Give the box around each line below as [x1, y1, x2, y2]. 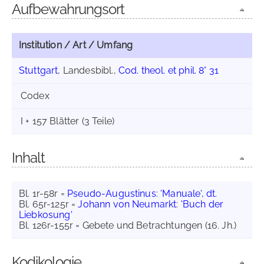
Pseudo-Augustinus [67, 188, 156, 199]
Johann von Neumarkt [78, 199, 177, 210]
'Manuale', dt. [160, 188, 217, 199]
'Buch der [180, 199, 224, 210]
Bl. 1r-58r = [19, 188, 68, 199]
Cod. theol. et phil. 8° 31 [118, 65, 219, 76]
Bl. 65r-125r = [19, 199, 78, 210]
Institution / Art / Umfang [19, 39, 133, 51]
